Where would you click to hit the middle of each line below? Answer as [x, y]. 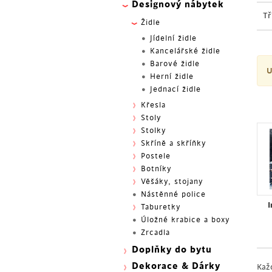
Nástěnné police [173, 194]
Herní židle [172, 76]
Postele [156, 156]
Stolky [154, 131]
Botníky [156, 169]
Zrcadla [155, 233]
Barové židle [175, 64]
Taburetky [161, 207]
